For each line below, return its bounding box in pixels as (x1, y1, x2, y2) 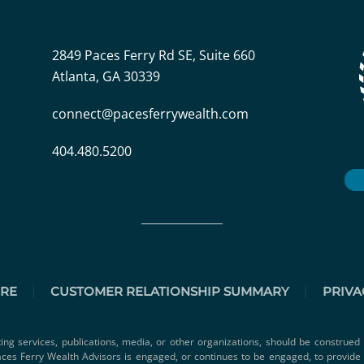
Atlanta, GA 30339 (52, 67, 160, 86)
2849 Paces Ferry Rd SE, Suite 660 (52, 46, 255, 65)
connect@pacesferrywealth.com (52, 105, 249, 123)
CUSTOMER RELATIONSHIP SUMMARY (50, 284, 289, 299)
